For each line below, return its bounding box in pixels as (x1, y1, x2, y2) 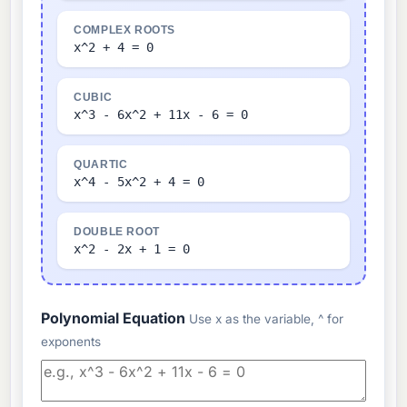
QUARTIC (74, 158, 128, 172)
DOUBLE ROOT (74, 225, 160, 239)
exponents (41, 334, 102, 350)
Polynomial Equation (41, 309, 190, 328)
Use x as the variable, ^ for (189, 312, 344, 327)
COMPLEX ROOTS (74, 24, 175, 37)
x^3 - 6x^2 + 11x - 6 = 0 (74, 107, 249, 123)
